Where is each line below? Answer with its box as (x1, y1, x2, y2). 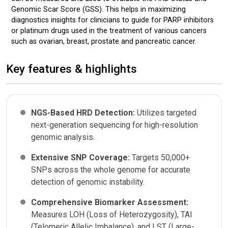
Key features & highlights (6, 62, 137, 76)
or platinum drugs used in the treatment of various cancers (11, 26, 207, 36)
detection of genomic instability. (31, 177, 145, 187)
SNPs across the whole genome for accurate (31, 165, 190, 175)
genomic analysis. (31, 132, 95, 142)
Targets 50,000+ (132, 153, 190, 163)
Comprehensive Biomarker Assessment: (31, 197, 188, 208)
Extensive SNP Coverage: (31, 153, 132, 163)
